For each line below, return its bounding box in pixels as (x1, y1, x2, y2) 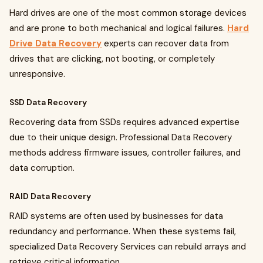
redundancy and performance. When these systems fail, (9, 225, 236, 238)
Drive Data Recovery (9, 38, 102, 50)
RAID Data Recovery (9, 191, 91, 202)
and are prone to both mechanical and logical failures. (9, 22, 227, 35)
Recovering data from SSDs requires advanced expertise (9, 116, 240, 129)
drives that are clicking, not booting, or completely (9, 53, 215, 65)
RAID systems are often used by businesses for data (9, 210, 223, 222)
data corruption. (9, 162, 75, 174)
